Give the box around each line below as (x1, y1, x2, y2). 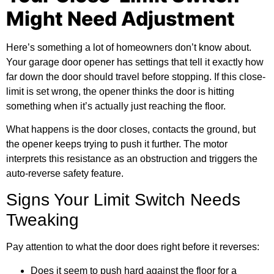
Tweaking (6, 210, 79, 230)
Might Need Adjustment (6, 6, 235, 31)
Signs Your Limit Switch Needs (6, 190, 240, 210)
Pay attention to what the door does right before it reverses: (6, 242, 259, 253)
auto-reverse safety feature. (6, 168, 124, 179)
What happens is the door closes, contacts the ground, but (6, 124, 256, 135)
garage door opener (29, 56, 114, 67)
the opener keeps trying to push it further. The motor (6, 138, 228, 149)
